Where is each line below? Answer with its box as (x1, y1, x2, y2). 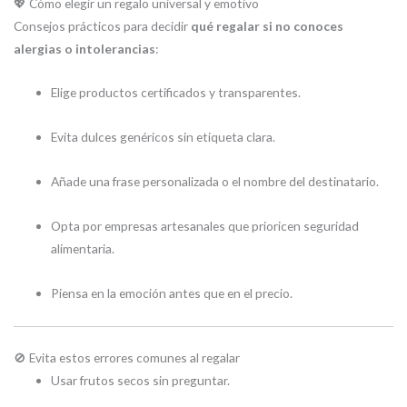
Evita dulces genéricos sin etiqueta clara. (51, 129, 276, 145)
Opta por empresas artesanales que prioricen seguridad (51, 218, 360, 234)
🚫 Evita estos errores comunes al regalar (14, 349, 240, 365)
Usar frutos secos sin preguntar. (51, 372, 231, 388)
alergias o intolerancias (14, 40, 155, 56)
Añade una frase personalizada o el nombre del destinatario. (51, 174, 380, 190)
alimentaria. (51, 241, 115, 257)
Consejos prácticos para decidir (14, 17, 191, 34)
